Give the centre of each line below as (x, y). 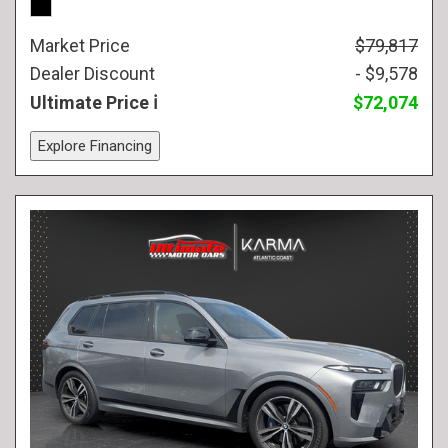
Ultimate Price (91, 102)
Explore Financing (95, 146)
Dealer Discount (92, 73)
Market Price (80, 45)
